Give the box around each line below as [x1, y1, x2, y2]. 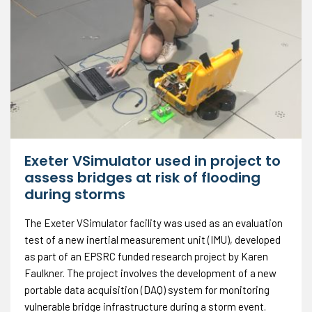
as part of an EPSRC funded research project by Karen [24, 250, 268, 263]
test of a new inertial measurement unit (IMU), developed [24, 233, 281, 247]
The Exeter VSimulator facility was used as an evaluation [24, 217, 283, 230]
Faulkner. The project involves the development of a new [24, 267, 276, 280]
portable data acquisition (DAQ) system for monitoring [24, 283, 270, 297]
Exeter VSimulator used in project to [24, 151, 281, 171]
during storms [24, 185, 125, 205]
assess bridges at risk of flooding [24, 168, 260, 188]
